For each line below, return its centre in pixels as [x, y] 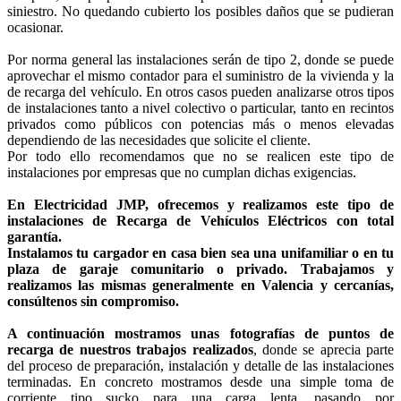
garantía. [34, 236]
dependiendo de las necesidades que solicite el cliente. [159, 140]
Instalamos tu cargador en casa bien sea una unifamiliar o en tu [200, 252]
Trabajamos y [347, 269]
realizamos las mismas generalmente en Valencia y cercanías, [200, 285]
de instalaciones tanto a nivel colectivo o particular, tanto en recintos [200, 107]
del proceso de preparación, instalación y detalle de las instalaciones [200, 365]
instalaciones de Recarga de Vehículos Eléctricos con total [200, 220]
